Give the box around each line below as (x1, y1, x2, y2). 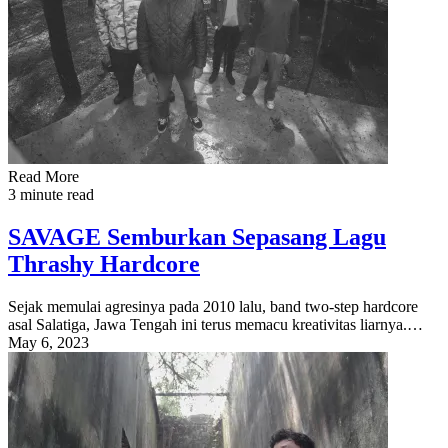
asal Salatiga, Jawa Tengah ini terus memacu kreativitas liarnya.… (8, 315, 423, 333)
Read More (8, 167, 79, 185)
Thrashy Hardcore (8, 250, 200, 277)
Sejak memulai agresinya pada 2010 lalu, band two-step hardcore (8, 297, 418, 315)
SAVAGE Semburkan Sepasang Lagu (8, 223, 386, 250)
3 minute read (8, 185, 94, 203)
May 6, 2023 (8, 333, 89, 351)
